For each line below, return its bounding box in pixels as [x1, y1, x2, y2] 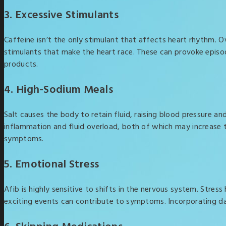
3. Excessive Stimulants [4, 7, 119, 24]
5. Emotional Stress [4, 156, 99, 174]
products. [4, 58, 38, 71]
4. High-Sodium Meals [4, 81, 113, 99]
